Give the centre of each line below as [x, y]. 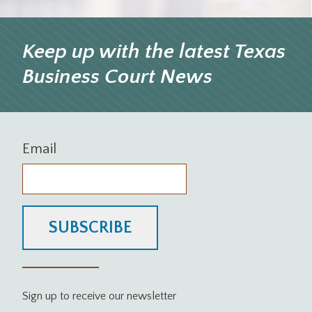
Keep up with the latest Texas [154, 52]
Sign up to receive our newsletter [99, 296]
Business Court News [117, 77]
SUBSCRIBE [90, 228]
